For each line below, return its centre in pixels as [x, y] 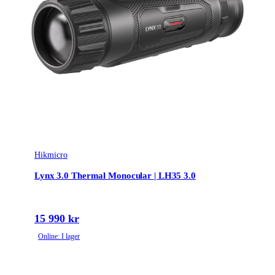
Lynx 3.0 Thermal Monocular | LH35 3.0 [115, 175]
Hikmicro [51, 155]
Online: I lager [59, 237]
